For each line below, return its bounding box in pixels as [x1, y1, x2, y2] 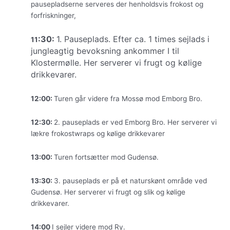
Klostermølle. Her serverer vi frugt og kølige [31, 57, 202, 68]
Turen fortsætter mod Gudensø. [54, 152, 159, 161]
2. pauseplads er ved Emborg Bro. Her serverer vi [54, 118, 217, 126]
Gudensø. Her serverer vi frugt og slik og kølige [31, 187, 185, 196]
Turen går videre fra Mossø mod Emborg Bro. [54, 94, 202, 103]
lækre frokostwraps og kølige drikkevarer [31, 129, 165, 138]
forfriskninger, [31, 11, 76, 20]
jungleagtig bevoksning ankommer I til [31, 45, 179, 56]
